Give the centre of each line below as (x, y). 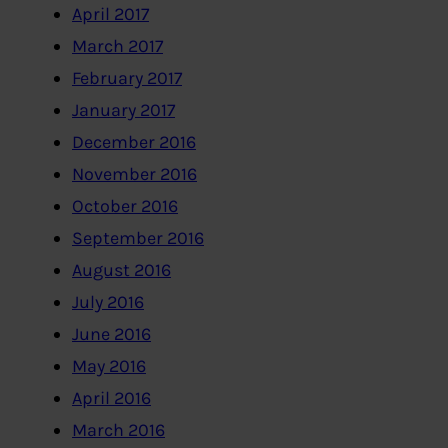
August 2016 (121, 270)
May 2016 (109, 366)
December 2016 (134, 142)
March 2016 (118, 430)
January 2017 (123, 110)
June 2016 (111, 334)
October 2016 (125, 206)
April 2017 (110, 14)
